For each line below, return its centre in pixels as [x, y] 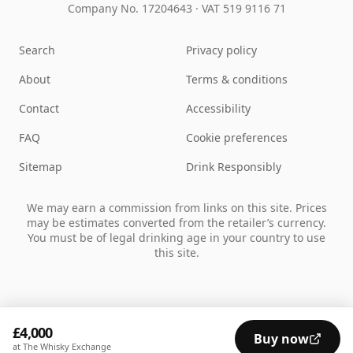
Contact [39, 109]
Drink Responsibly [234, 167]
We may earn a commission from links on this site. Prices [176, 208]
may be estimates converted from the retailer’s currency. [176, 223]
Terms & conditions [237, 80]
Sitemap [41, 167]
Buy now [281, 339]
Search [37, 50]
